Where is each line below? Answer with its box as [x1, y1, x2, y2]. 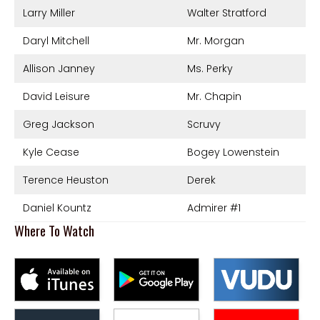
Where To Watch [14, 219, 94, 240]
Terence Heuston [23, 172, 109, 187]
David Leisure [23, 89, 90, 104]
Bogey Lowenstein [187, 144, 280, 159]
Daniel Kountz [23, 200, 91, 215]
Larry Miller [23, 5, 75, 20]
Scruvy [187, 116, 221, 131]
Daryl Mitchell [23, 33, 89, 48]
